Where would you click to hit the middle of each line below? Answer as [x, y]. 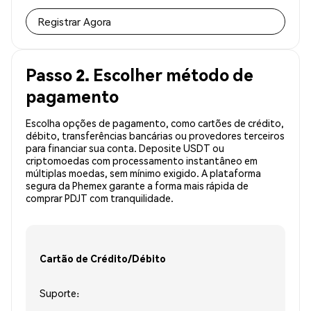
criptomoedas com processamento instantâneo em [142, 161]
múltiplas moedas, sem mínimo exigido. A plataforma [143, 173]
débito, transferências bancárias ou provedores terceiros [155, 136]
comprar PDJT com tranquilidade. [100, 198]
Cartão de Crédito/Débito [103, 258]
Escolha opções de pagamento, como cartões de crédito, [155, 123]
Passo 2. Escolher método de [140, 75]
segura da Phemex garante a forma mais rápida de [137, 186]
